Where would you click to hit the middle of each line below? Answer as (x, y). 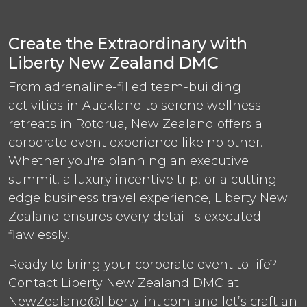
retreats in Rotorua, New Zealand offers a (135, 124)
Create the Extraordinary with (128, 43)
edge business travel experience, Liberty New (148, 198)
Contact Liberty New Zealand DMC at (124, 283)
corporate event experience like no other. (135, 142)
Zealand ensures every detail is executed (135, 216)
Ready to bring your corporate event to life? (143, 264)
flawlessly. (39, 235)
